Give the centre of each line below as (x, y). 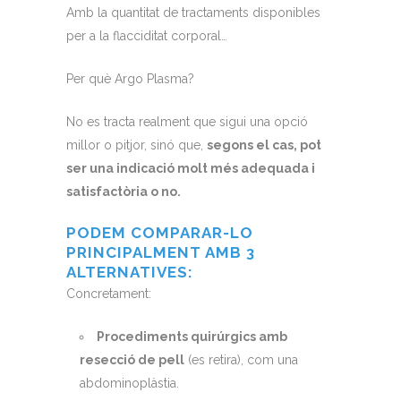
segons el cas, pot (264, 145)
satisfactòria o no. (124, 192)
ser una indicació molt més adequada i (191, 169)
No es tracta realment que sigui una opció (187, 122)
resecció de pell (132, 360)
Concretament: (109, 294)
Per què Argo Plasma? (130, 79)
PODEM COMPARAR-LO (160, 233)
